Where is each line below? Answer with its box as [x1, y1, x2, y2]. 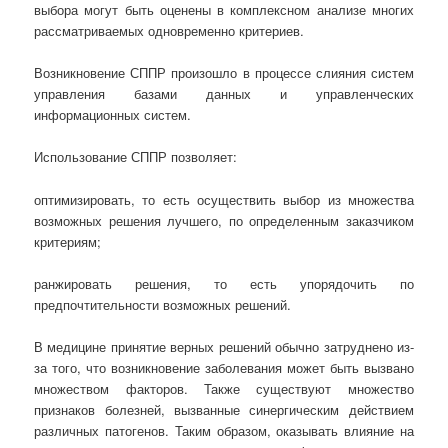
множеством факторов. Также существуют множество [34, 378, 414, 398]
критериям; [34, 231, 102, 251]
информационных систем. [34, 105, 192, 125]
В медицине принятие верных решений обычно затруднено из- [34, 336, 414, 356]
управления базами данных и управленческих [34, 84, 414, 104]
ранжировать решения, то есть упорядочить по [34, 273, 414, 293]
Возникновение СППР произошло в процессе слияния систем [34, 63, 414, 83]
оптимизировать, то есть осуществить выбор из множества [34, 189, 414, 209]
